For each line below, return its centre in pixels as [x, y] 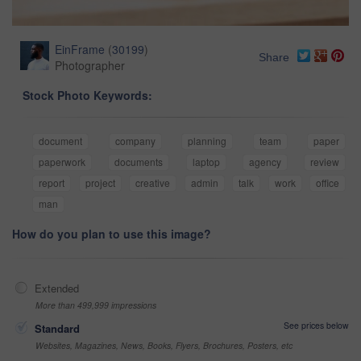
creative [153, 182]
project [100, 182]
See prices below [316, 325]
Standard [57, 328]
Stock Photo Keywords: [87, 95]
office [328, 182]
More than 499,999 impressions [96, 305]
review [325, 161]
